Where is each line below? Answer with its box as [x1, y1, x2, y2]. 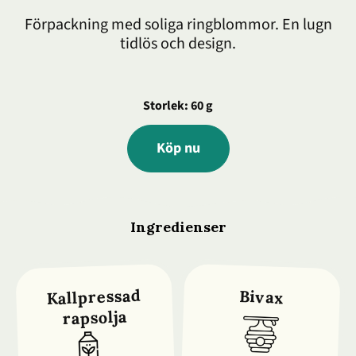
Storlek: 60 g [143, 97, 213, 115]
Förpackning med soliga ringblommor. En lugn [24, 14, 332, 37]
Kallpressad [46, 285, 142, 309]
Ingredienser [130, 218, 226, 237]
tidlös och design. [120, 33, 236, 56]
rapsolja [62, 306, 128, 329]
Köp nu [156, 138, 200, 159]
